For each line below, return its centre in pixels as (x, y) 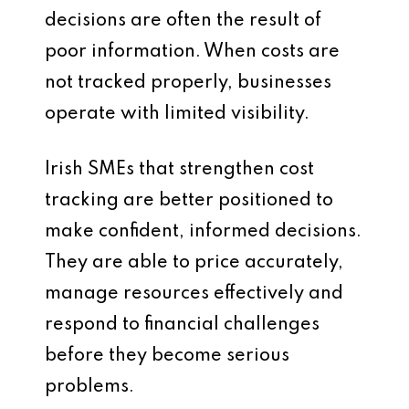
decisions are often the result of (183, 21)
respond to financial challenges (182, 325)
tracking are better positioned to (189, 201)
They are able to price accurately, (194, 263)
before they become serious (167, 356)
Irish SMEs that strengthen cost (179, 170)
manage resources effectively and (194, 294)
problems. (89, 387)
